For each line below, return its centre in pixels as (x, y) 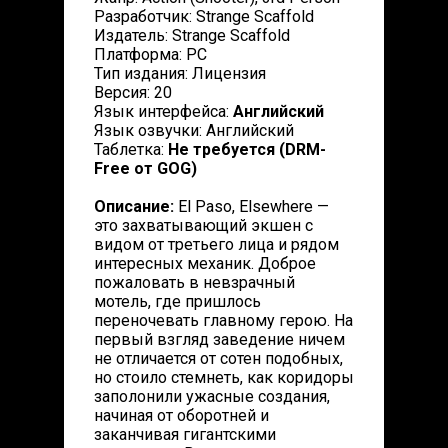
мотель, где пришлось (177, 301)
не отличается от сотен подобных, (218, 358)
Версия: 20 (133, 92)
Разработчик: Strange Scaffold (204, 16)
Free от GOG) (145, 168)
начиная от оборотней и (181, 415)
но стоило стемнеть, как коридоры (224, 377)
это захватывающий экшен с (203, 225)
